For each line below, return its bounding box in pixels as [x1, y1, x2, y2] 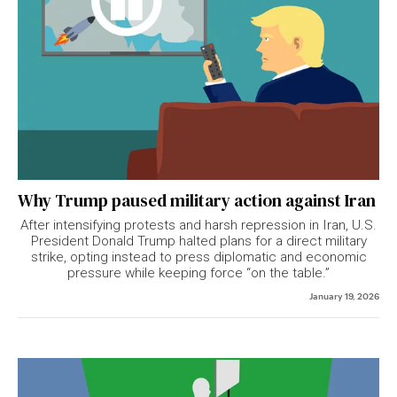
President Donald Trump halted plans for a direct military [30, 232, 367, 249]
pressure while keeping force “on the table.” [67, 264, 330, 281]
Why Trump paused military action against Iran [18, 188, 376, 212]
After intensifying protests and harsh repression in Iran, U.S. [20, 216, 377, 233]
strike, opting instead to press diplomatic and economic [30, 248, 367, 265]
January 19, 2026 [309, 288, 379, 301]
